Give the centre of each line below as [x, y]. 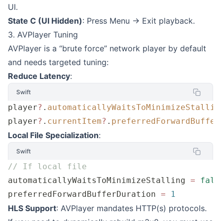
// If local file [47, 166]
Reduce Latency [39, 76]
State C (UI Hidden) [45, 21]
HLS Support [32, 208]
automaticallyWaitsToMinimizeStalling [99, 180]
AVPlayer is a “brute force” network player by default [107, 48]
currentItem [74, 121]
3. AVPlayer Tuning [43, 35]
